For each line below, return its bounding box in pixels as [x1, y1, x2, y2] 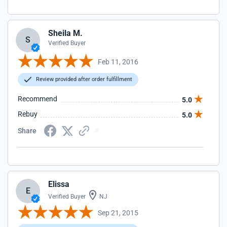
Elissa [48, 179, 69, 189]
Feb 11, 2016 [98, 57, 138, 66]
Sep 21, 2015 [98, 208, 138, 217]
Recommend [18, 95, 57, 103]
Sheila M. [48, 28, 83, 38]
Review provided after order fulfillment [34, 76, 132, 83]
